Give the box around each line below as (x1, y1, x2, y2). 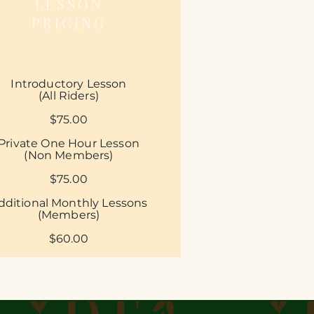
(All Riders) (39, 89, 99, 102)
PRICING (32, 13, 107, 32)
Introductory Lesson (11, 77, 127, 90)
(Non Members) (24, 149, 114, 162)
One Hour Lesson (41, 137, 139, 150)
